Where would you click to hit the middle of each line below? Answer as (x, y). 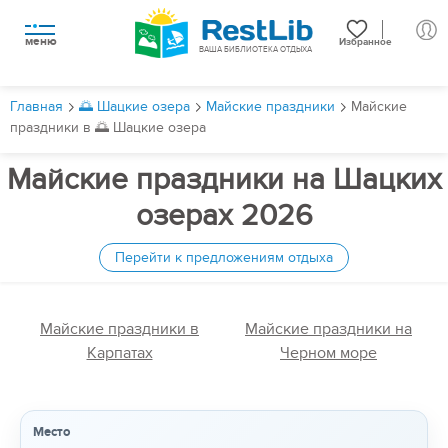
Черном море (328, 353)
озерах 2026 (224, 216)
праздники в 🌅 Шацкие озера (108, 128)
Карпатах (119, 353)
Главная (36, 107)
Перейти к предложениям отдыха (224, 258)
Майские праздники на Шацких (224, 180)
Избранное (365, 42)
